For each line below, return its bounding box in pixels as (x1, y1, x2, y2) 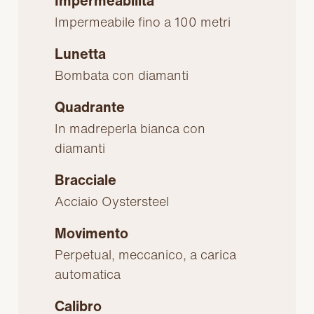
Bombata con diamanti (55, 66, 189, 85)
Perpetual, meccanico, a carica (55, 245, 237, 264)
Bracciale (55, 170, 117, 191)
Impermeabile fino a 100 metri (55, 13, 231, 32)
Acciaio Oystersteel (55, 192, 170, 211)
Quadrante (55, 97, 125, 118)
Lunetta (55, 43, 107, 64)
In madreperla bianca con (55, 119, 206, 138)
